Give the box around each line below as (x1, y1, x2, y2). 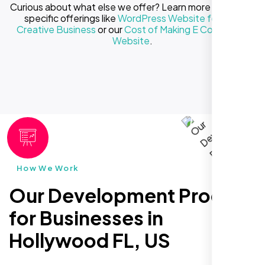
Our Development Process (9, 183, 254, 207)
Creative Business (17, 22, 96, 35)
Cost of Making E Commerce (124, 22, 248, 35)
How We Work (17, 163, 79, 173)
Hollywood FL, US (9, 228, 170, 252)
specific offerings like (24, 11, 118, 24)
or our (96, 22, 124, 35)
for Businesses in (9, 205, 163, 230)
